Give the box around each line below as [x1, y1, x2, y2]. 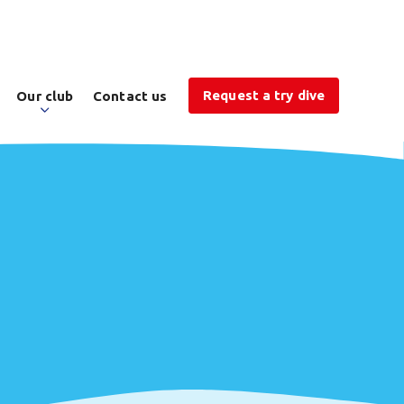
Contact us [93, 88, 168, 104]
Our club [16, 88, 74, 104]
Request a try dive [203, 87, 325, 103]
